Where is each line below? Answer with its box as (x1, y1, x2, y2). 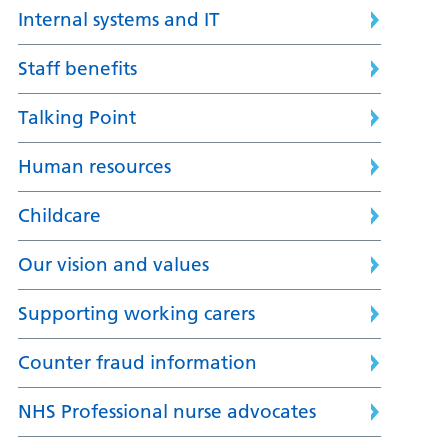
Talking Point (17, 106, 136, 130)
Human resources (17, 155, 171, 179)
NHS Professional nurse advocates (17, 400, 316, 424)
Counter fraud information (17, 351, 257, 375)
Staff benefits (17, 57, 137, 81)
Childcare (17, 204, 101, 228)
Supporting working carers (17, 302, 255, 326)
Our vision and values (17, 253, 209, 277)
